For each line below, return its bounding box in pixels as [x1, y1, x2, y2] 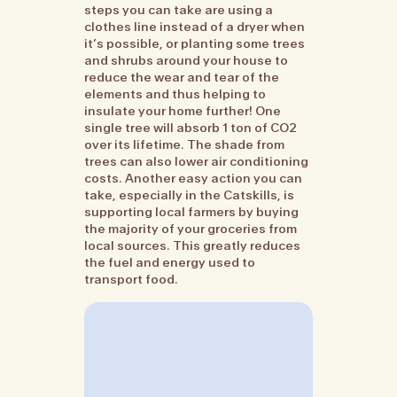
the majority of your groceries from [84, 220, 298, 237]
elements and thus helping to [84, 85, 267, 102]
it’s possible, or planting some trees [84, 35, 306, 51]
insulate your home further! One [84, 102, 282, 119]
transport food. [84, 270, 179, 287]
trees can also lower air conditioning [84, 152, 309, 169]
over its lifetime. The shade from [84, 136, 285, 152]
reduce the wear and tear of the [84, 68, 280, 85]
